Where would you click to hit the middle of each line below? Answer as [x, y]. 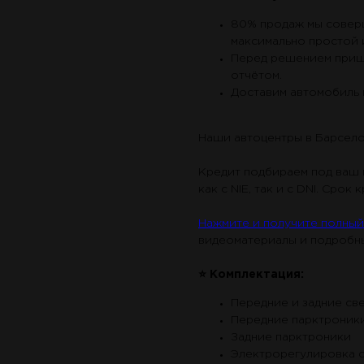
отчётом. [256, 76]
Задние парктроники [291, 338]
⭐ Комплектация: [251, 275]
